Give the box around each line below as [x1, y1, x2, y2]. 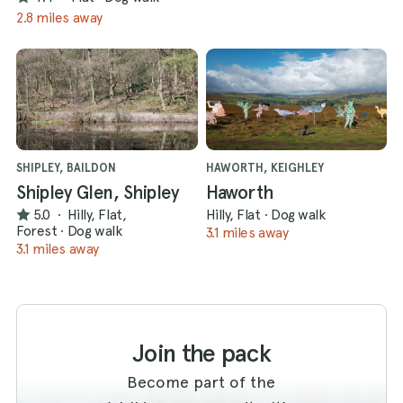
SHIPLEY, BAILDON [16, 160, 116, 175]
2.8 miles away [16, 8, 103, 26]
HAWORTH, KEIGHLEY [205, 160, 324, 175]
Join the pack [131, 337, 272, 368]
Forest [16, 222, 58, 240]
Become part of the [127, 372, 276, 391]
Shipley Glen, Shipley [16, 181, 180, 203]
